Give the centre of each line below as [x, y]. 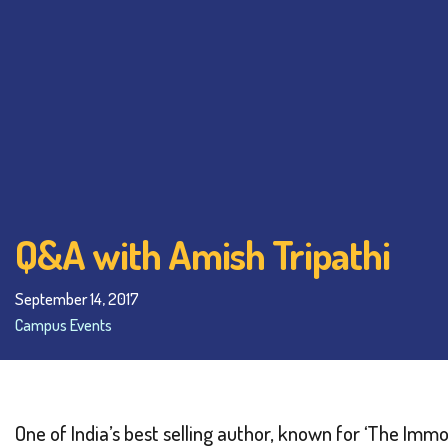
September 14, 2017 [77, 298]
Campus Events [63, 324]
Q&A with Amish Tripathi [202, 253]
